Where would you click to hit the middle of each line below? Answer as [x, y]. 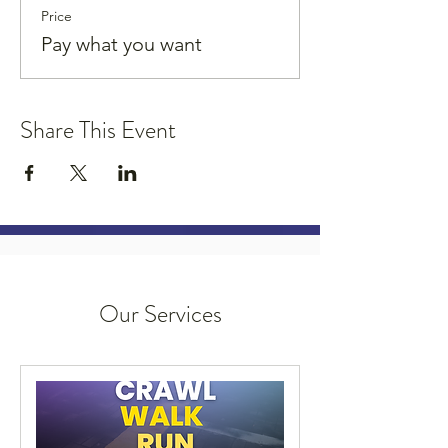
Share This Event [98, 129]
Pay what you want [121, 43]
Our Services [160, 313]
